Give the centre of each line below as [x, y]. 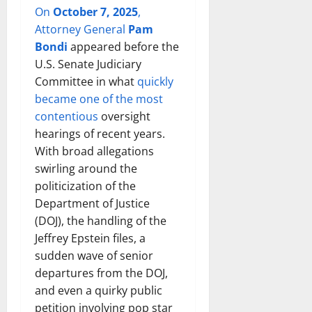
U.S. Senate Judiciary [88, 64]
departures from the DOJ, [101, 273]
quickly [155, 81]
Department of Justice [92, 203]
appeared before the [123, 46]
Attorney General [81, 29]
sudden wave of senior [94, 255]
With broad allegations [94, 151]
